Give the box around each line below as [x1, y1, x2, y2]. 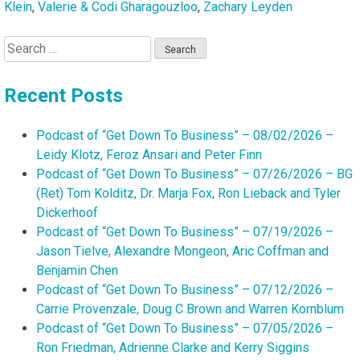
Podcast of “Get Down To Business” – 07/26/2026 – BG [36, 166, 353, 182]
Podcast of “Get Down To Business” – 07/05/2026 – [36, 320, 333, 336]
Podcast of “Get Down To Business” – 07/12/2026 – [36, 281, 333, 297]
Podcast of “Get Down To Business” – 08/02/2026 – [36, 127, 333, 143]
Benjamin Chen [36, 262, 118, 278]
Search [3, 36, 42, 52]
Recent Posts [4, 84, 123, 107]
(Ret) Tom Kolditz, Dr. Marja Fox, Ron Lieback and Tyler [36, 185, 341, 201]
